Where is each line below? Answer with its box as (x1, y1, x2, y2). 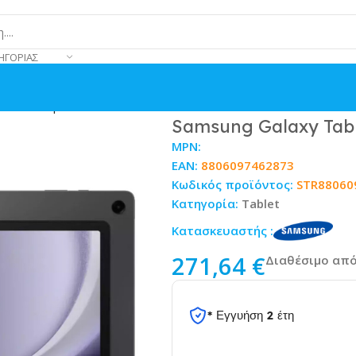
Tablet (242, 195, 281, 211)
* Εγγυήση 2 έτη (207, 308, 295, 323)
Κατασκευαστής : (172, 222, 274, 239)
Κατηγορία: (172, 195, 239, 211)
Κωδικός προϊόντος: (172, 176, 297, 192)
